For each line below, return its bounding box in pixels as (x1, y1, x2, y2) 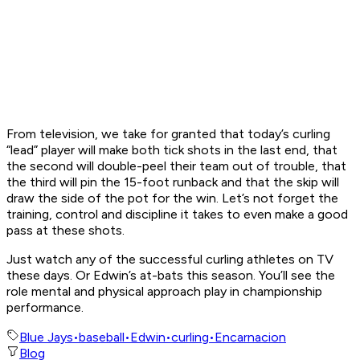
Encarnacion (215, 329, 286, 346)
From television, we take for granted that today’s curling (6, 126, 330, 142)
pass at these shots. (6, 223, 125, 239)
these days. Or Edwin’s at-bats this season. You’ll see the (6, 268, 335, 284)
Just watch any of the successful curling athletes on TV (6, 252, 333, 268)
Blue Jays (19, 329, 73, 346)
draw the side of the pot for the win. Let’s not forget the (6, 190, 338, 207)
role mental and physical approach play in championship (6, 284, 322, 300)
